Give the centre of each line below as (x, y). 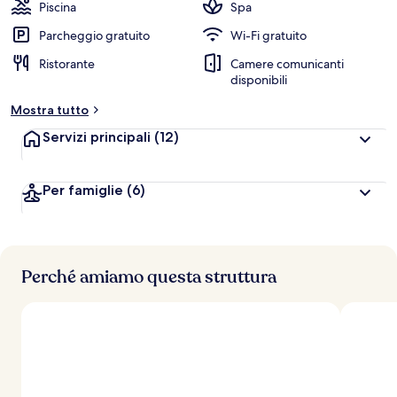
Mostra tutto (50, 110)
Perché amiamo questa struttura (149, 277)
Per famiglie (83, 190)
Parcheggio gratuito (94, 35)
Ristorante (67, 64)
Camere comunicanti (287, 64)
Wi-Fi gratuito (269, 35)
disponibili (259, 80)
